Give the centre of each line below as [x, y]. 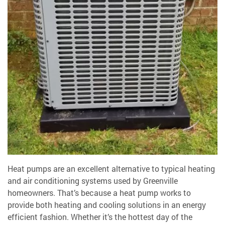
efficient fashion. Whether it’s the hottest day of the [100, 216]
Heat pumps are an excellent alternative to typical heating [111, 168]
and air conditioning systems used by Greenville [93, 180]
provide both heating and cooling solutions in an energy [107, 204]
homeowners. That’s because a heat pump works [95, 192]
